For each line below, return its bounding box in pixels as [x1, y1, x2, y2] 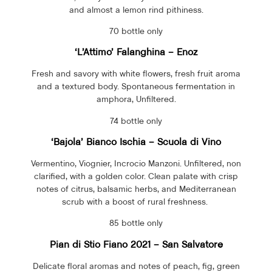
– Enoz [165, 46, 197, 58]
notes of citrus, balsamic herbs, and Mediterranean [36, 183, 236, 195]
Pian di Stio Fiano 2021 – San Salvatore [49, 237, 223, 250]
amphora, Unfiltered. [96, 93, 176, 105]
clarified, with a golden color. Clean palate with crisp [34, 171, 238, 182]
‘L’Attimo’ [75, 46, 117, 58]
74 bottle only [110, 115, 162, 126]
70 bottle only [109, 25, 163, 36]
